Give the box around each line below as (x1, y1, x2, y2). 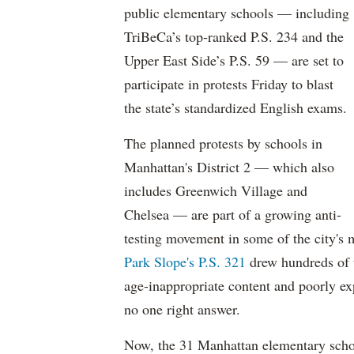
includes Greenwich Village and (124, 181, 307, 200)
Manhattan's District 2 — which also (124, 157, 334, 176)
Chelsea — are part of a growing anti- (124, 205, 341, 224)
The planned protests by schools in (124, 134, 322, 153)
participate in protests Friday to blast (124, 74, 333, 93)
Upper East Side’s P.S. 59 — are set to (124, 51, 344, 70)
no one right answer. (124, 299, 240, 318)
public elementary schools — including (124, 3, 349, 22)
